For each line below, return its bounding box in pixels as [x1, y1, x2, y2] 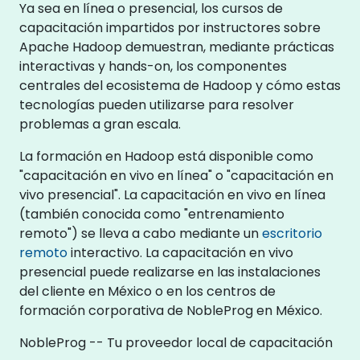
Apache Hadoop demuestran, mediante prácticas [19, 37, 334, 56]
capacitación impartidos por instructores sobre [19, 18, 321, 37]
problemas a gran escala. [19, 114, 181, 133]
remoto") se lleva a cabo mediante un [19, 223, 262, 243]
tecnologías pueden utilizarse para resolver [19, 95, 294, 114]
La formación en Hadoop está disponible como [19, 146, 313, 166]
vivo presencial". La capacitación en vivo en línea [19, 185, 325, 204]
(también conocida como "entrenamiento [19, 204, 284, 223]
